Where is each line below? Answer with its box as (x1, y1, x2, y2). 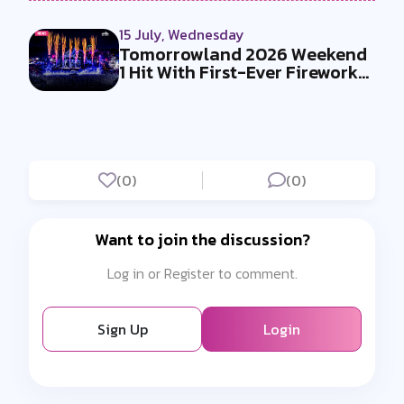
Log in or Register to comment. (106, 262, 298, 284)
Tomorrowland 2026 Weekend (119, 40, 367, 68)
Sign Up (96, 317, 148, 340)
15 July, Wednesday (119, 23, 244, 45)
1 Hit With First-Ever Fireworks (119, 58, 365, 86)
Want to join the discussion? (94, 226, 310, 252)
